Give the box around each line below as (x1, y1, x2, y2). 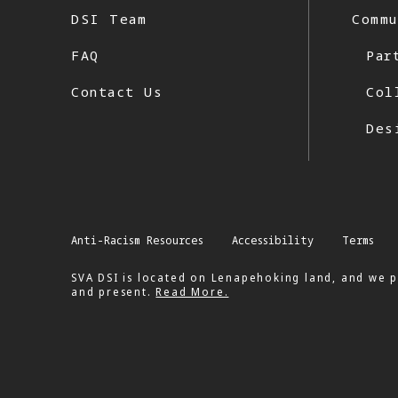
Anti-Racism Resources (71, 232, 203, 248)
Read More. (155, 283, 229, 299)
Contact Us (71, 82, 163, 100)
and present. (71, 283, 156, 299)
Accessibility (232, 232, 314, 248)
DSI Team (71, 9, 147, 28)
